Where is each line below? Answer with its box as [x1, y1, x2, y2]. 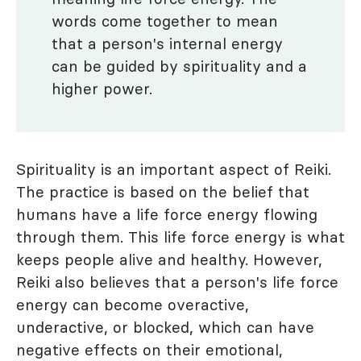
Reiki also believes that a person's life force [16, 272, 338, 292]
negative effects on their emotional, [16, 340, 283, 359]
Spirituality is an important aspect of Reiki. [16, 160, 331, 179]
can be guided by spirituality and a [52, 56, 307, 76]
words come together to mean [52, 11, 278, 31]
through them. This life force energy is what [16, 227, 345, 247]
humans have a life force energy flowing [16, 205, 317, 224]
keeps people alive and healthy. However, [16, 250, 322, 269]
